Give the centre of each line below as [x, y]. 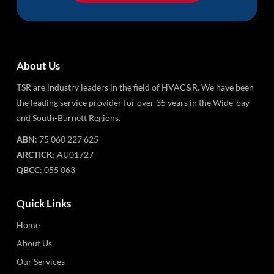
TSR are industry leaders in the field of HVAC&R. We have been [135, 87]
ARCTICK [34, 154]
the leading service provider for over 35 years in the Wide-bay [133, 102]
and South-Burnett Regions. [68, 117]
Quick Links [43, 203]
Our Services [40, 261]
